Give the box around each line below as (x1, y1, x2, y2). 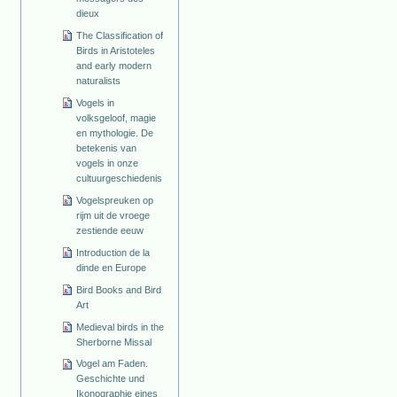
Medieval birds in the (76, 321, 165, 332)
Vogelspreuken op (76, 194, 154, 206)
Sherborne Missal (76, 336, 152, 347)
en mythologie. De (76, 127, 154, 138)
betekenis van (76, 142, 137, 153)
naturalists (76, 74, 121, 86)
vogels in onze (76, 157, 139, 168)
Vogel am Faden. (76, 358, 149, 370)
